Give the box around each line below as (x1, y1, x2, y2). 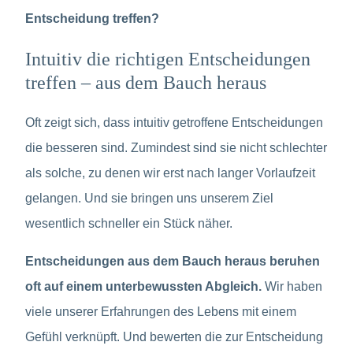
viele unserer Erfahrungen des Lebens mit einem (25, 304, 296, 318)
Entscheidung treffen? (25, 11, 159, 25)
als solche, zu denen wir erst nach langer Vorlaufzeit (25, 165, 315, 180)
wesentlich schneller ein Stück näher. (25, 216, 232, 230)
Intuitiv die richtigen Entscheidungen (25, 48, 310, 69)
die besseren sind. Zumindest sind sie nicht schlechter (25, 140, 327, 154)
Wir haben (265, 279, 322, 293)
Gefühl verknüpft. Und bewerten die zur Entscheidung (25, 329, 323, 344)
